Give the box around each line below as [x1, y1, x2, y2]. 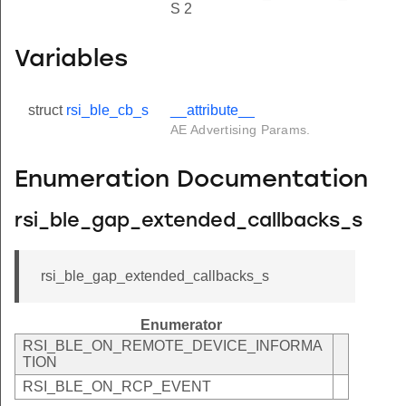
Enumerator [140, 317, 222, 333]
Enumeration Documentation [14, 168, 368, 193]
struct [28, 102, 66, 119]
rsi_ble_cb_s [66, 102, 149, 119]
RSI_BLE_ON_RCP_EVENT [23, 379, 211, 395]
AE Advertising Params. [170, 122, 311, 138]
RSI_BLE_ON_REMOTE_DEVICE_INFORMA [23, 338, 323, 354]
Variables [14, 47, 128, 72]
